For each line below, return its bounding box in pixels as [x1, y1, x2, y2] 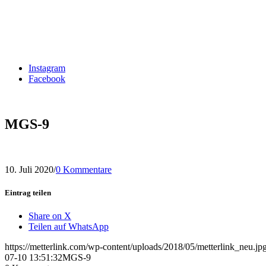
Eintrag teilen [5, 188, 51, 197]
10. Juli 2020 [5, 164, 53, 175]
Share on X [28, 211, 71, 221]
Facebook [28, 74, 65, 84]
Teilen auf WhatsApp [28, 221, 109, 232]
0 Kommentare [56, 164, 112, 175]
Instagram [28, 63, 65, 73]
